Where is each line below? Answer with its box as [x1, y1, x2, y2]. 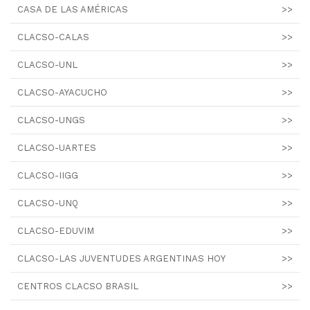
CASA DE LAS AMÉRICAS [17, 3, 128, 15]
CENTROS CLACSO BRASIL [17, 280, 138, 291]
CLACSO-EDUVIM [17, 225, 94, 236]
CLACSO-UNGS [17, 114, 85, 125]
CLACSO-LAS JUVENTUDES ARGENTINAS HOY [17, 253, 226, 264]
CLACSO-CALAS [17, 31, 89, 42]
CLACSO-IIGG [17, 170, 78, 181]
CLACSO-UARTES [17, 142, 96, 153]
